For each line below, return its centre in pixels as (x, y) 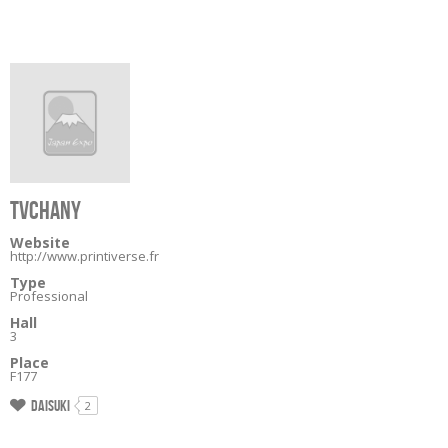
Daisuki (50, 405)
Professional (49, 296)
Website (40, 242)
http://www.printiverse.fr (84, 256)
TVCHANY (45, 210)
